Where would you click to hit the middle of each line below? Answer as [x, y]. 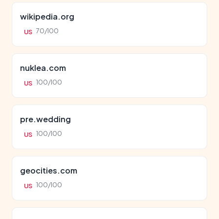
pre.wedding [45, 119]
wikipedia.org [47, 16]
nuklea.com [43, 68]
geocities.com [49, 170]
